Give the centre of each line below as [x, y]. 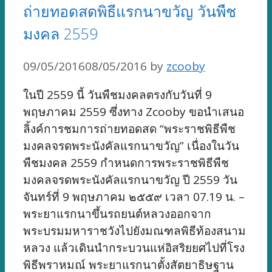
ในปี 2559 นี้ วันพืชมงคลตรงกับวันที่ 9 [117, 94]
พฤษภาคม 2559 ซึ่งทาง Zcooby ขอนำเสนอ [134, 111]
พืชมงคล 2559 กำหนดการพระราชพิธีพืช [126, 162]
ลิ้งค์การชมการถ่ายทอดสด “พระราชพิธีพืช [129, 128]
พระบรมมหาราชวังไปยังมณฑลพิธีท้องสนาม [134, 230]
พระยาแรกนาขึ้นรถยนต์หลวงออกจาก [117, 213]
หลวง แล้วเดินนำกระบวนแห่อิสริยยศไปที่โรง [134, 247]
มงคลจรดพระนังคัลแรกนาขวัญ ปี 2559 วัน [130, 179]
